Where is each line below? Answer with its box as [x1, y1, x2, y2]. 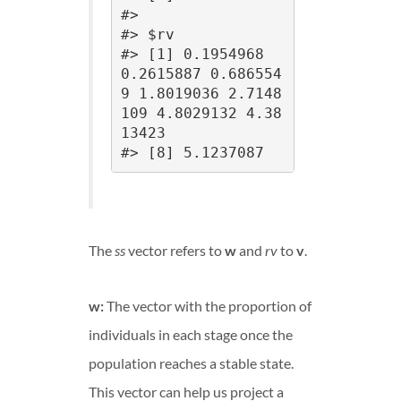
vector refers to [125, 241, 225, 259]
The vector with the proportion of [104, 296, 311, 314]
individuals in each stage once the [89, 325, 293, 343]
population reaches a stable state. [89, 354, 294, 371]
